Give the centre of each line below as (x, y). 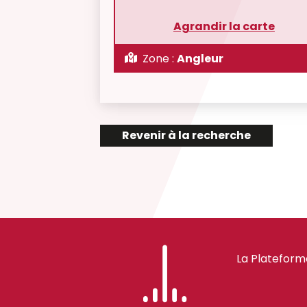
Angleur (200, 59)
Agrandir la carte (224, 26)
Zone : (159, 59)
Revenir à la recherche (187, 135)
